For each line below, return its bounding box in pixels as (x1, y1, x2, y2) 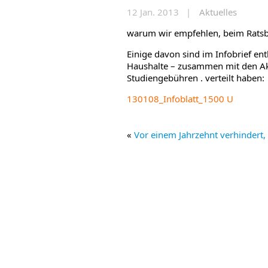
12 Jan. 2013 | (127, 6, 193, 18)
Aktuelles (199, 6, 237, 18)
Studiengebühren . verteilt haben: (127, 72, 264, 84)
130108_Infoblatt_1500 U (127, 93, 233, 105)
